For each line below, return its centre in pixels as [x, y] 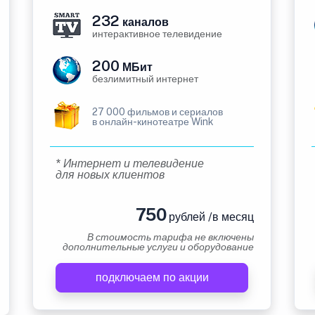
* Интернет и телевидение [130, 163]
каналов [144, 22]
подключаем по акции [152, 277]
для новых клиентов [110, 175]
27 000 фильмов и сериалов [157, 112]
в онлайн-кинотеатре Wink [153, 122]
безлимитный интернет [145, 79]
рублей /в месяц [210, 217]
